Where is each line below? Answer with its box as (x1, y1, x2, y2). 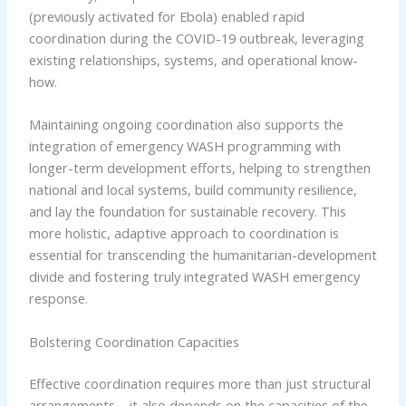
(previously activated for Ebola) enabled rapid (28, 7, 304, 26)
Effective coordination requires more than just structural (28, 373, 371, 392)
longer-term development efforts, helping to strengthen (28, 159, 371, 178)
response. (28, 289, 88, 308)
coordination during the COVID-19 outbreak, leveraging (28, 29, 364, 48)
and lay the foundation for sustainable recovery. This (28, 202, 346, 221)
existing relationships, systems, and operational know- (28, 51, 358, 70)
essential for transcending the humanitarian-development (28, 246, 377, 265)
